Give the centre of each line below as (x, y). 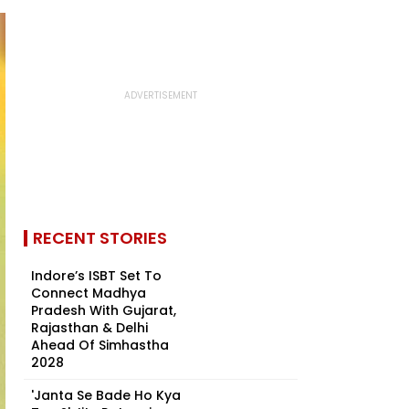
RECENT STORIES (100, 238)
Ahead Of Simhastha (100, 345)
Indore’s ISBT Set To (96, 276)
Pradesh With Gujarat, (104, 310)
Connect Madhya (89, 293)
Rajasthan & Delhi (89, 328)
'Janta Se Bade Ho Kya (106, 395)
